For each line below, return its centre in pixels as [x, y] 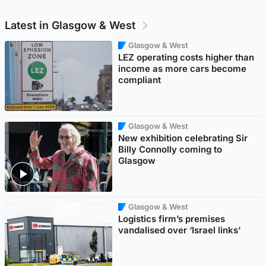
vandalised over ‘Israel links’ [180, 230]
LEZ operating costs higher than [186, 57]
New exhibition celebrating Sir [183, 138]
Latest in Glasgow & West [70, 26]
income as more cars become [183, 68]
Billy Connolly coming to [170, 149]
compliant [140, 80]
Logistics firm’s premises [172, 218]
